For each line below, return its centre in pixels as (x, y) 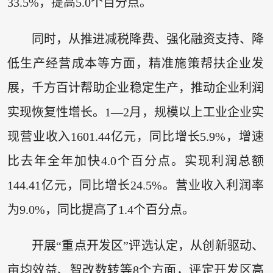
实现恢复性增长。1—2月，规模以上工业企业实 (136, 112)
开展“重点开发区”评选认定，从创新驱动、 (148, 246)
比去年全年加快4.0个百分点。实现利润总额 (136, 161)
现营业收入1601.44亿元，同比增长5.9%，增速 (136, 136)
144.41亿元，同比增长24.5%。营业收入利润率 (136, 185)
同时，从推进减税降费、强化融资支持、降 (148, 39)
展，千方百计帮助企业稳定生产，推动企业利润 (136, 87)
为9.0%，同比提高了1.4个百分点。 (101, 209)
